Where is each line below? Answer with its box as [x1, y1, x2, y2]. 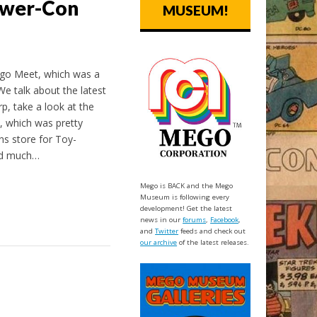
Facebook [210, 215, 239, 225]
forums [183, 215, 207, 225]
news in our [140, 215, 183, 225]
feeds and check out [178, 226, 246, 236]
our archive [140, 238, 178, 248]
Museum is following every [140, 192, 230, 202]
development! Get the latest [140, 204, 233, 214]
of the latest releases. [177, 238, 250, 248]
